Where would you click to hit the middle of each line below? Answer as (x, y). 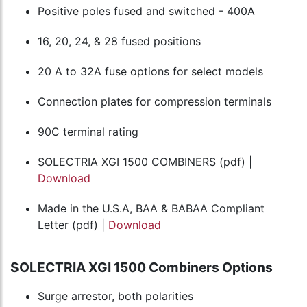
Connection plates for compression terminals (155, 101)
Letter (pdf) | (73, 224)
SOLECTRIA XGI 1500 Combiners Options (142, 267)
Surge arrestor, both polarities (115, 296)
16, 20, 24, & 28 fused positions (119, 41)
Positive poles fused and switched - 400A (146, 11)
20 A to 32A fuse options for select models (150, 71)
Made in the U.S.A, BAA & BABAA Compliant (151, 208)
